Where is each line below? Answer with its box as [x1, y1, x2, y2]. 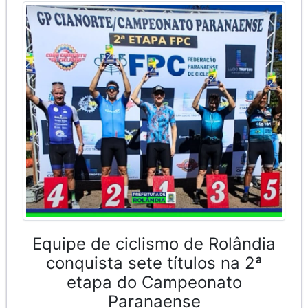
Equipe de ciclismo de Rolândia [32, 233, 276, 254]
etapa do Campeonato [66, 272, 242, 292]
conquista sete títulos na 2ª [45, 252, 263, 273]
